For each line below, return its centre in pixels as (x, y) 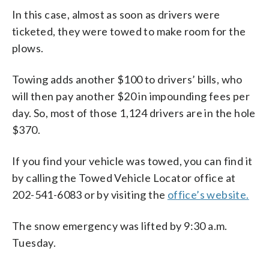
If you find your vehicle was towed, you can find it (132, 161)
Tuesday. (34, 242)
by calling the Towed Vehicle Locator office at (124, 177)
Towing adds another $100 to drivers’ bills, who (127, 79)
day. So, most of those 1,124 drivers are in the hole (134, 113)
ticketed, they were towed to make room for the (129, 31)
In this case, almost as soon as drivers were (116, 14)
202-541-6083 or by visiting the (90, 194)
